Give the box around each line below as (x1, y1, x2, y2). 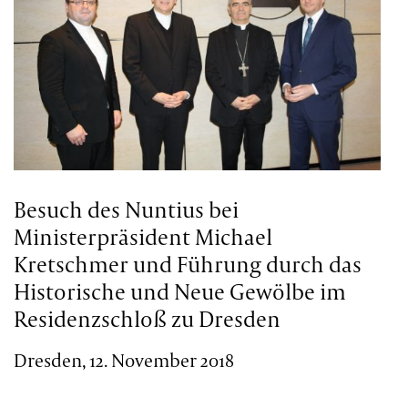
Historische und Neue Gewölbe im (14, 277, 347, 307)
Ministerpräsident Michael (14, 222, 273, 252)
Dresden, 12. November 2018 (14, 347, 235, 372)
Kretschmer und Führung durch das (14, 250, 362, 280)
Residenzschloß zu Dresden (14, 304, 281, 334)
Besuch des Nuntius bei (14, 195, 240, 225)
